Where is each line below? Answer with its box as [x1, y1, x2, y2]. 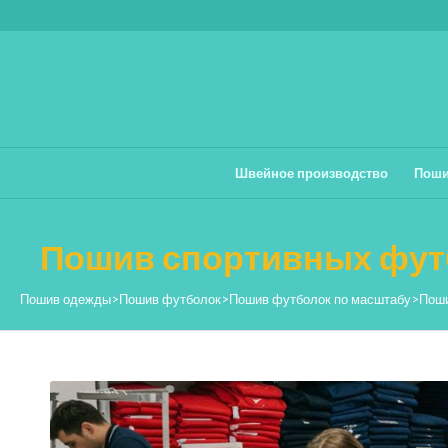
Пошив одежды [20, 291, 111, 307]
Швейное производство [234, 165, 388, 181]
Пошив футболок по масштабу [229, 291, 411, 307]
